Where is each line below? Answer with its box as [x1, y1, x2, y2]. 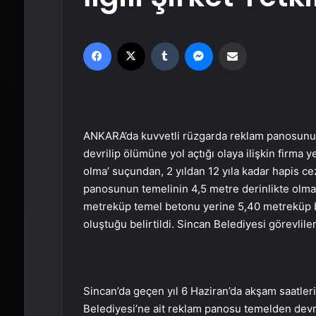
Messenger [212, 36, 262, 47]
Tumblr [178, 36, 208, 47]
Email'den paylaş [245, 36, 274, 47]
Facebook [110, 36, 154, 47]
